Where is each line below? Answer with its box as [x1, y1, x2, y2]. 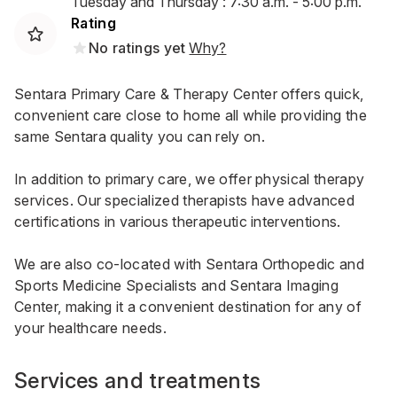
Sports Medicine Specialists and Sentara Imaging [14, 276, 339, 294]
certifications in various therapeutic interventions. [14, 213, 341, 230]
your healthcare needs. [14, 319, 167, 337]
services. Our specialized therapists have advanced [14, 191, 355, 209]
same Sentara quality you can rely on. [14, 128, 265, 145]
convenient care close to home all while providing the [14, 106, 367, 124]
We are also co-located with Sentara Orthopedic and [14, 255, 365, 273]
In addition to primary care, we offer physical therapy [14, 170, 365, 188]
